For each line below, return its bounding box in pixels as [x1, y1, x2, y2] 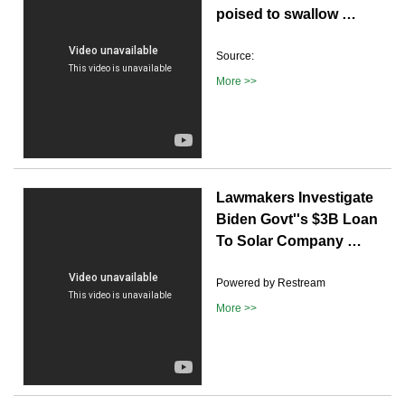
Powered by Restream [216, 276, 325, 289]
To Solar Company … [216, 232, 362, 249]
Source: [216, 49, 254, 62]
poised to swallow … [216, 5, 356, 22]
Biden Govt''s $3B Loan [216, 211, 378, 227]
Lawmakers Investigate [216, 189, 373, 205]
